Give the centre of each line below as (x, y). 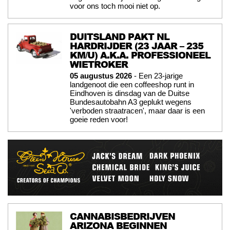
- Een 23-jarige (157, 75)
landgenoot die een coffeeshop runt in (132, 84)
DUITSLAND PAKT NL (120, 36)
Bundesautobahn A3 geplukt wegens (131, 102)
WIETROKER (99, 64)
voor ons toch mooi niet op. (115, 6)
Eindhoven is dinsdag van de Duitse (130, 93)
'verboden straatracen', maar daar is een (137, 110)
